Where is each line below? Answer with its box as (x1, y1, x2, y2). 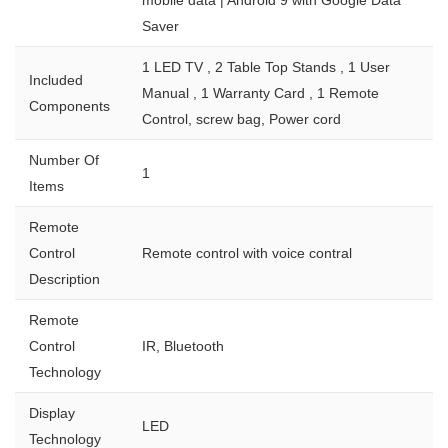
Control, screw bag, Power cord (142, 110, 341, 127)
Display (29, 404, 75, 421)
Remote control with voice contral (142, 244, 352, 261)
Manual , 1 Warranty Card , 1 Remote (142, 84, 379, 101)
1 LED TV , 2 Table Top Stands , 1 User (142, 58, 390, 75)
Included (29, 71, 83, 88)
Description (29, 270, 100, 287)
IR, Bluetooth (142, 337, 224, 354)
